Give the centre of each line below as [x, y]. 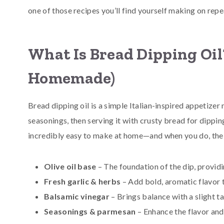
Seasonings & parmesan [90, 211]
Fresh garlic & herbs [82, 181]
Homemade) [71, 78]
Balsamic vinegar [77, 196]
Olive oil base [70, 166]
